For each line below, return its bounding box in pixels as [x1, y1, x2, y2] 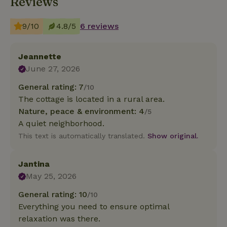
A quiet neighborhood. [18, 119, 104, 129]
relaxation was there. [18, 214, 100, 224]
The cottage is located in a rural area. [18, 94, 165, 104]
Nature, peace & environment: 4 [18, 106, 144, 117]
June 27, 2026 [26, 64, 81, 74]
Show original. [147, 132, 198, 140]
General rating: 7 [18, 82, 84, 92]
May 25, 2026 [26, 171, 77, 181]
